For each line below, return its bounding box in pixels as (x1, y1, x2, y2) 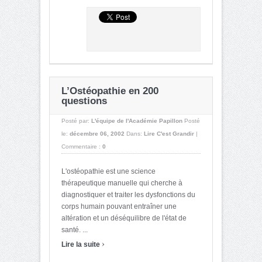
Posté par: (61, 117, 91, 124)
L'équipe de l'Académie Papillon (91, 117, 182, 124)
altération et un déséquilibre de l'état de (61, 213, 187, 222)
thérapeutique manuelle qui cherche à (61, 178, 182, 187)
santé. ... (61, 225, 88, 234)
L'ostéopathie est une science (61, 167, 156, 175)
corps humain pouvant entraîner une (61, 202, 177, 211)
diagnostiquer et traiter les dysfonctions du (61, 190, 195, 199)
